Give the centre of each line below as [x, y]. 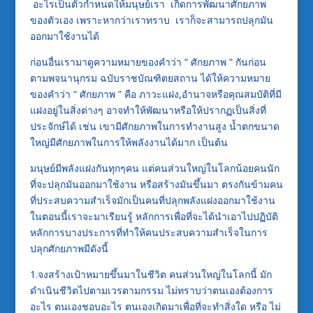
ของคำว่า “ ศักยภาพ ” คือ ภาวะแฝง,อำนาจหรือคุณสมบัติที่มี [155, 94]
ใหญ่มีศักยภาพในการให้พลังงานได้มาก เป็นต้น [129, 142]
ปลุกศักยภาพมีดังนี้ [69, 248]
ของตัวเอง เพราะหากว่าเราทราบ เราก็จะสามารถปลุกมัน [151, 20]
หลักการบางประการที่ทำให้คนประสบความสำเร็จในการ [148, 232]
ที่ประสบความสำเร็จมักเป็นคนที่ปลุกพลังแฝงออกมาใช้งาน [152, 200]
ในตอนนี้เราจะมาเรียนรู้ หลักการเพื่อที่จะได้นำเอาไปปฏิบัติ [154, 216]
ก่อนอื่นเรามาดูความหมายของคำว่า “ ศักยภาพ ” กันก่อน [148, 61]
